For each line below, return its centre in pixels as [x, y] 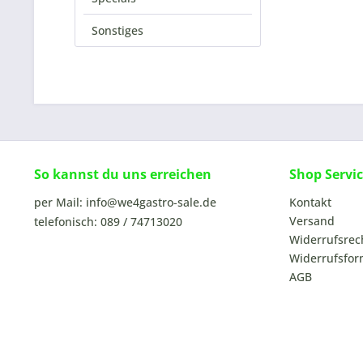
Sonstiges [117, 30]
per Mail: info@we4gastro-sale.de [125, 202]
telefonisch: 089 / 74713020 [108, 222]
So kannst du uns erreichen [123, 174]
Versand [312, 221]
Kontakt [310, 202]
